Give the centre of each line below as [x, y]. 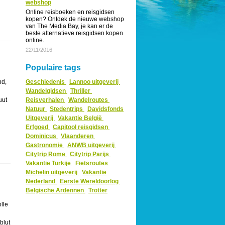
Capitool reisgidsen [81, 127]
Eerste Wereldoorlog [90, 181]
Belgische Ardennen [55, 190]
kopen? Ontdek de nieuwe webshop [75, 19]
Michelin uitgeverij [52, 172]
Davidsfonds [105, 109]
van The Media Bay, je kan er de [69, 26]
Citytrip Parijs [90, 154]
